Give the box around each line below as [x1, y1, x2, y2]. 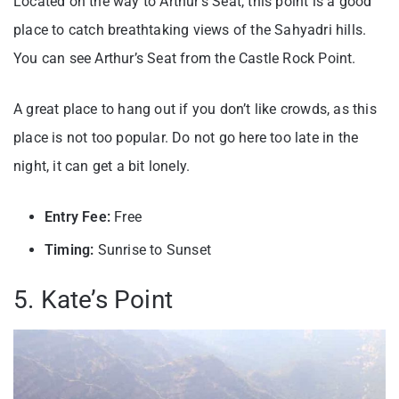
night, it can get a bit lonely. [13, 158, 191, 175]
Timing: [45, 241, 94, 259]
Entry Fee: [45, 208, 110, 226]
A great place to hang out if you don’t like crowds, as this [13, 101, 377, 118]
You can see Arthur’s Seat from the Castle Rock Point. [13, 50, 356, 68]
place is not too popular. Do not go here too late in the [13, 129, 359, 147]
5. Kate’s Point [13, 285, 173, 315]
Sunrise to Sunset [94, 241, 212, 259]
